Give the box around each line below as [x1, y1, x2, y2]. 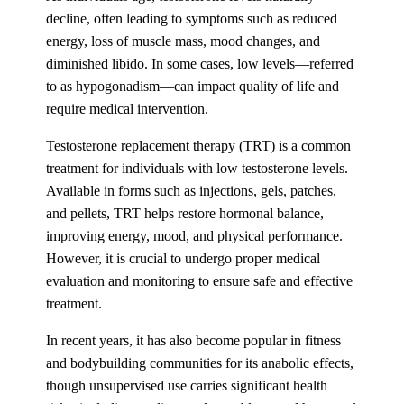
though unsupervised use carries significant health [46, 377, 328, 393]
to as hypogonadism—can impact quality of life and [46, 78, 340, 94]
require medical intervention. [46, 100, 209, 116]
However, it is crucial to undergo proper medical [46, 250, 321, 266]
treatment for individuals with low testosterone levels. [46, 160, 349, 176]
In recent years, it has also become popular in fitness [46, 332, 342, 348]
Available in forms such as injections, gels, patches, [46, 182, 337, 198]
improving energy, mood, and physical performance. [46, 227, 344, 243]
